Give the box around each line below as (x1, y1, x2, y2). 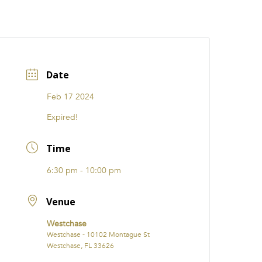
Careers (120, 13, 148, 26)
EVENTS (40, 13, 63, 26)
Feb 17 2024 (47, 91, 95, 103)
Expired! (47, 112, 78, 123)
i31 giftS (77, 13, 106, 26)
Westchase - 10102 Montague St (47, 229, 150, 239)
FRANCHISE (163, 13, 196, 26)
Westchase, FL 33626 (47, 240, 115, 250)
